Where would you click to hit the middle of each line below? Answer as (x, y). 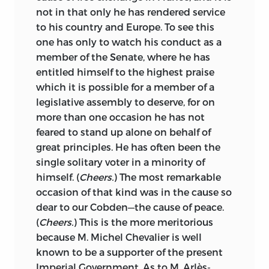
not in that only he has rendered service (131, 12)
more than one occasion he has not (120, 117)
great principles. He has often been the (128, 147)
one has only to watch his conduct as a (129, 42)
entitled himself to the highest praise (125, 72)
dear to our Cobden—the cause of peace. (130, 207)
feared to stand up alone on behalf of (123, 132)
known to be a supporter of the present (129, 252)
